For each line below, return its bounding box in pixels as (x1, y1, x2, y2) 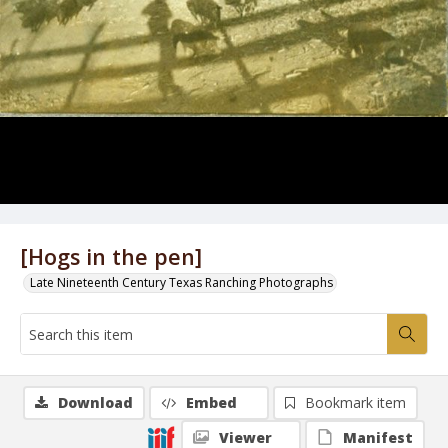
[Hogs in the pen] (20, 242, 202, 271)
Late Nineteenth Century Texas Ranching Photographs (30, 274, 333, 291)
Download (58, 393, 133, 412)
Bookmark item (305, 393, 406, 412)
